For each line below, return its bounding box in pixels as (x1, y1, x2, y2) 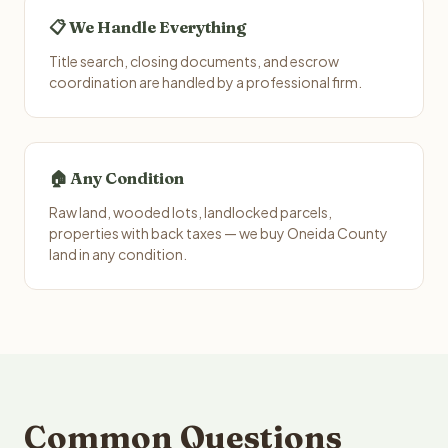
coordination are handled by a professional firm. (49, 73, 362, 91)
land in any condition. (49, 245, 187, 263)
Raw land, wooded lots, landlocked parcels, (49, 203, 332, 221)
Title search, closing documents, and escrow (49, 52, 339, 70)
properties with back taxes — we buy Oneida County (49, 224, 388, 242)
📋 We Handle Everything (49, 17, 246, 37)
